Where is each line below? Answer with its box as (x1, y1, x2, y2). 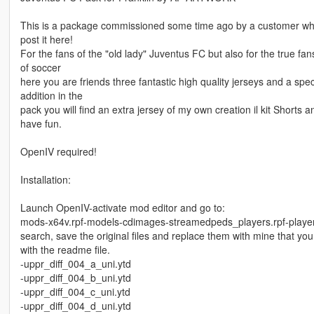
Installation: (20, 172, 71, 187)
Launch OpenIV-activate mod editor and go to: (20, 200, 225, 215)
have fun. (20, 116, 62, 131)
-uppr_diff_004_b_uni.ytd (20, 271, 131, 285)
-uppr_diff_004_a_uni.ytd (20, 257, 131, 271)
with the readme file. (20, 243, 110, 257)
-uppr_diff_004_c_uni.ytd (20, 285, 130, 299)
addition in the (20, 88, 83, 103)
